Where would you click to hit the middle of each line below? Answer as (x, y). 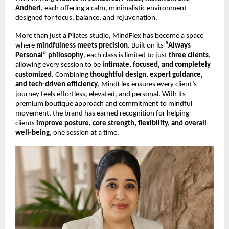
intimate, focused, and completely (156, 65)
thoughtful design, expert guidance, (146, 75)
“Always (178, 45)
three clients (189, 55)
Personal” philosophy (49, 55)
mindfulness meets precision (82, 45)
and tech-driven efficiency (56, 84)
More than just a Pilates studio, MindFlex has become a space (109, 36)
